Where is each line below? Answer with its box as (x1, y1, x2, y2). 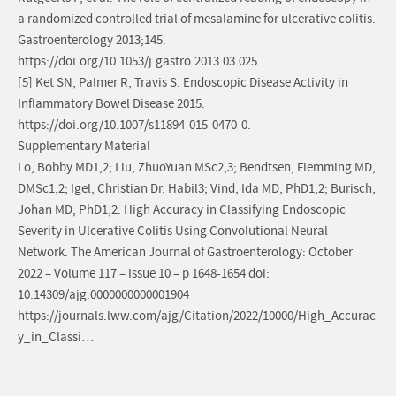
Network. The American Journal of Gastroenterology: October (18, 244, 353, 262)
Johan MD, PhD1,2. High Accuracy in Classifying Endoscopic (18, 202, 346, 219)
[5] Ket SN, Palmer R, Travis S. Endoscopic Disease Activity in (18, 74, 348, 92)
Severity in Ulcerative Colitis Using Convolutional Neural (18, 223, 328, 240)
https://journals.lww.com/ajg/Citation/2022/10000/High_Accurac (18, 308, 376, 325)
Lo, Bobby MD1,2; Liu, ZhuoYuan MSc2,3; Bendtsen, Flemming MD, (18, 159, 376, 177)
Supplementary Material (18, 138, 150, 156)
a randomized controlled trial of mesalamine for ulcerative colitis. (18, 11, 376, 28)
